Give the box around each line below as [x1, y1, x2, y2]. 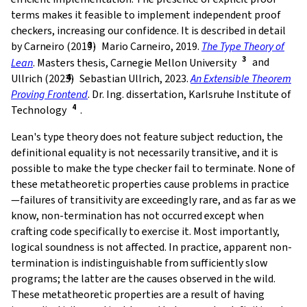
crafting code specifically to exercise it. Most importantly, [11, 223, 280, 238]
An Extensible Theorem [191, 71, 291, 86]
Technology [11, 102, 66, 117]
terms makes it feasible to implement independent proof [11, 8, 281, 23]
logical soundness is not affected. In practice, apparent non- [11, 239, 292, 254]
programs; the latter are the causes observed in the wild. [11, 271, 275, 286]
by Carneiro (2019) [11, 39, 96, 54]
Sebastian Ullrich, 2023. [79, 71, 191, 86]
